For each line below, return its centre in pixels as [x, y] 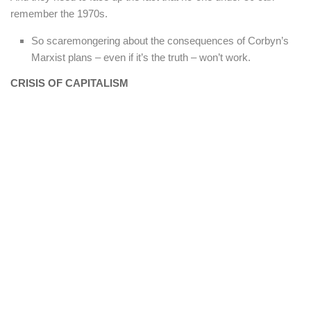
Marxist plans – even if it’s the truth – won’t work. [141, 58]
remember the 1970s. [59, 14]
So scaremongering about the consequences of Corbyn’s [160, 41]
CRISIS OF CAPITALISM [69, 83]
